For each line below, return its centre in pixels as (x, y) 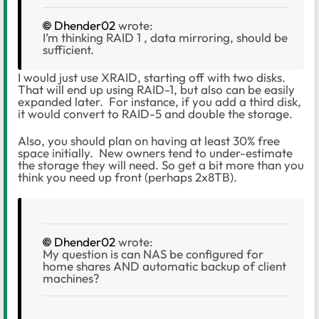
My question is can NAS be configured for (153, 254)
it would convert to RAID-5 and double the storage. (155, 114)
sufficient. (70, 50)
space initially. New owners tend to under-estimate (155, 153)
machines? (74, 278)
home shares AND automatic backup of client (164, 266)
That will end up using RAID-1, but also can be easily (156, 90)
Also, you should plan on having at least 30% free (149, 141)
